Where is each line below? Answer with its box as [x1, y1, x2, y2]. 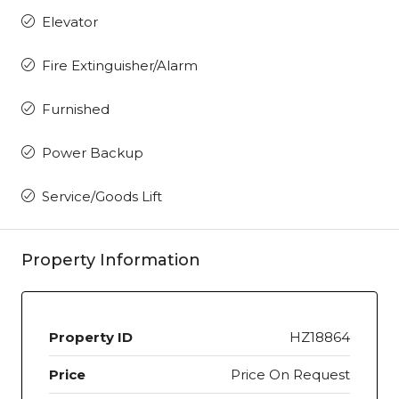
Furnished [42, 100, 110, 118]
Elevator [42, 12, 98, 30]
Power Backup [42, 143, 143, 161]
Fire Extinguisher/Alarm [42, 56, 198, 74]
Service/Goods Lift [42, 187, 162, 205]
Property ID [49, 328, 133, 346]
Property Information [21, 249, 200, 270]
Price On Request [231, 365, 350, 383]
